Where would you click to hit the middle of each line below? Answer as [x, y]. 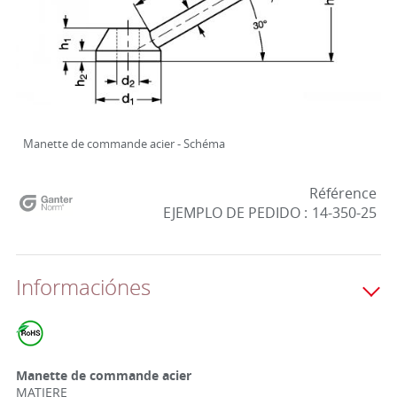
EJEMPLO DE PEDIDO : [235, 213]
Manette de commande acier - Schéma [124, 144]
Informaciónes [83, 287]
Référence [343, 193]
